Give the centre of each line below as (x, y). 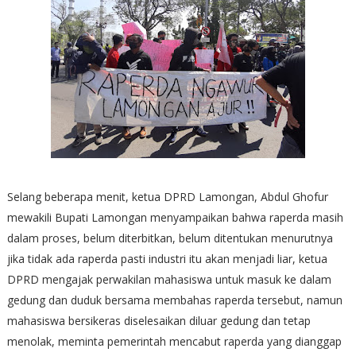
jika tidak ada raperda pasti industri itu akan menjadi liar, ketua (167, 258)
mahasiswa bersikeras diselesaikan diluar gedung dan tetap (159, 320)
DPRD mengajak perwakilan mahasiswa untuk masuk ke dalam (169, 279)
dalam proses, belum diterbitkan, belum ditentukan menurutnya (170, 238)
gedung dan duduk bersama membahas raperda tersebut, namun (174, 300)
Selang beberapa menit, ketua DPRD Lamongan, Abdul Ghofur (167, 196)
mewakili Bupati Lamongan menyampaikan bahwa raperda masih (175, 217)
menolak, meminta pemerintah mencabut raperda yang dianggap (174, 341)
